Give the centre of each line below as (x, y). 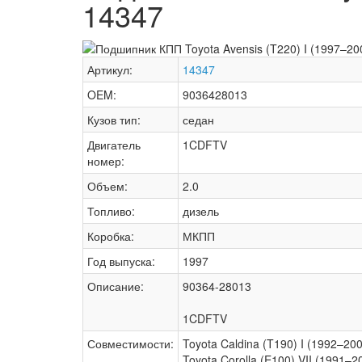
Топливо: (111, 211)
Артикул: (110, 70)
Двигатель (114, 145)
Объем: (107, 186)
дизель (201, 211)
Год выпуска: (121, 261)
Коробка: (111, 236)
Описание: (116, 286)
